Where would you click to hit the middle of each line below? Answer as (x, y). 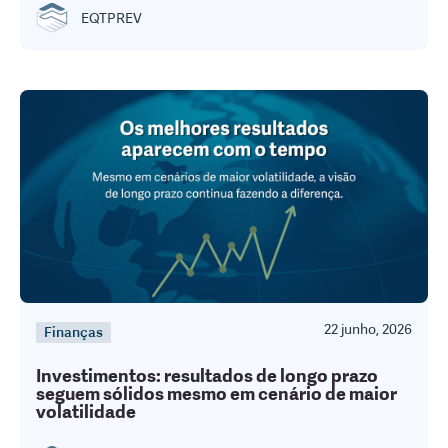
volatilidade (86, 412)
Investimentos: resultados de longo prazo (207, 376)
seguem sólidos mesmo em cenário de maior (216, 394)
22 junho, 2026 (368, 330)
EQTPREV (111, 18)
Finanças (73, 333)
